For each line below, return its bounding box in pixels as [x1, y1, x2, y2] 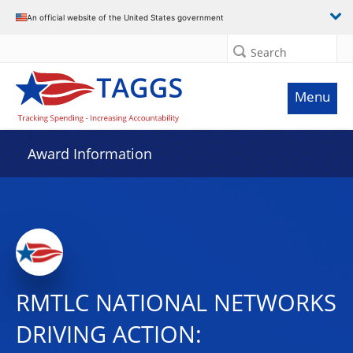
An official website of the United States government [27, 12, 224, 22]
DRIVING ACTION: [16, 318, 202, 350]
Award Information [28, 144, 152, 163]
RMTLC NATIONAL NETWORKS [16, 287, 336, 318]
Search [251, 45, 287, 60]
